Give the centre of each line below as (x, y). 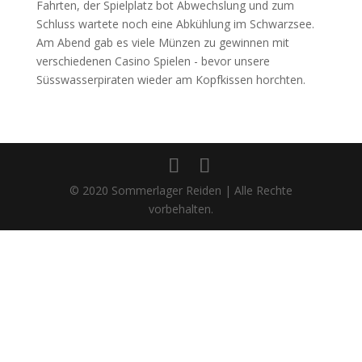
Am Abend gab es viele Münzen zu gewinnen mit (162, 42)
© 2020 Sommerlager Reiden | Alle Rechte (181, 190)
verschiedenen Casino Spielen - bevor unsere (153, 61)
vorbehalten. (181, 209)
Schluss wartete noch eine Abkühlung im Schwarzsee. (175, 24)
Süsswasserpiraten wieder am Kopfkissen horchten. (170, 80)
